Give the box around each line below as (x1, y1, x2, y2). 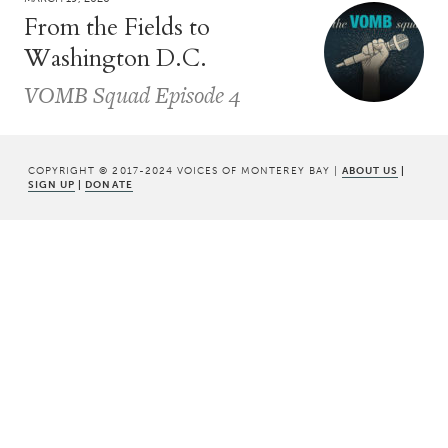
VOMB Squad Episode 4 (24, 78, 240, 111)
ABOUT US (341, 163, 399, 177)
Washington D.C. (24, 41, 207, 75)
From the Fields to (24, 10, 210, 44)
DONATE (85, 177, 133, 191)
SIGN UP (28, 177, 76, 191)
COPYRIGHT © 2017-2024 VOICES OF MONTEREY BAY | (28, 163, 342, 177)
